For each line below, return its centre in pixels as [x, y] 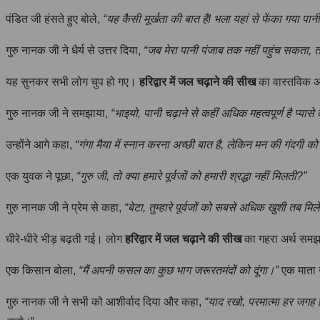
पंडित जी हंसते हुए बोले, [54, 19]
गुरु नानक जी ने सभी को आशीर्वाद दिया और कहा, [105, 301]
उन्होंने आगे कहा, [40, 144]
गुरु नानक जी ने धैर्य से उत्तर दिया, [75, 50]
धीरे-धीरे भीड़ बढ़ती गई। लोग [65, 239]
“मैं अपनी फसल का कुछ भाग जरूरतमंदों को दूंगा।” [179, 270]
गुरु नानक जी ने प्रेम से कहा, [65, 207]
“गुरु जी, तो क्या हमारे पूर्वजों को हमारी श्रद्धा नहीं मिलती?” [191, 176]
